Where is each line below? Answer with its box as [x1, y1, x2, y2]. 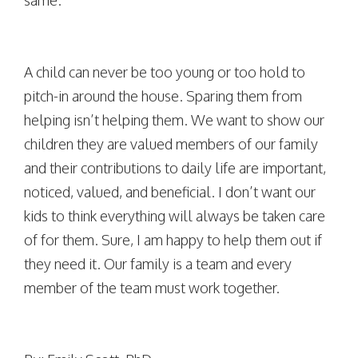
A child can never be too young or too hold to [24, 63, 305, 81]
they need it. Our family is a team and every [24, 255, 292, 272]
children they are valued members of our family [24, 135, 318, 153]
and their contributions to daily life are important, [24, 159, 326, 177]
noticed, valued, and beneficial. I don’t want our [24, 183, 316, 201]
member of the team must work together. [24, 279, 280, 296]
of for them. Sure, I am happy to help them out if [24, 231, 322, 249]
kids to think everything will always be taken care [24, 207, 325, 225]
